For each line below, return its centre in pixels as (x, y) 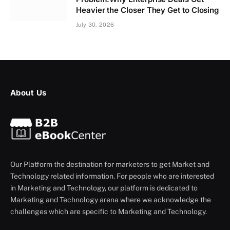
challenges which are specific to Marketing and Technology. (109, 211)
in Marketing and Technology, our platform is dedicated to (104, 188)
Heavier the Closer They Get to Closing (148, 10)
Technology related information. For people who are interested (112, 176)
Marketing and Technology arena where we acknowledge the (111, 199)
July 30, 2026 (95, 24)
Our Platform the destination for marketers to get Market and (110, 164)
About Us (28, 92)
